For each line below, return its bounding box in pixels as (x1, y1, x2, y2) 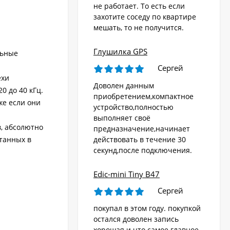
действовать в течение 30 (93, 135, 186, 145)
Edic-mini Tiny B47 (93, 169, 160, 180)
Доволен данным (93, 81, 154, 91)
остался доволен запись (93, 214, 179, 224)
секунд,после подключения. (93, 145, 192, 156)
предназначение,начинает (93, 124, 190, 134)
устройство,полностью (93, 102, 174, 112)
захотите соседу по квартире (93, 12, 196, 22)
